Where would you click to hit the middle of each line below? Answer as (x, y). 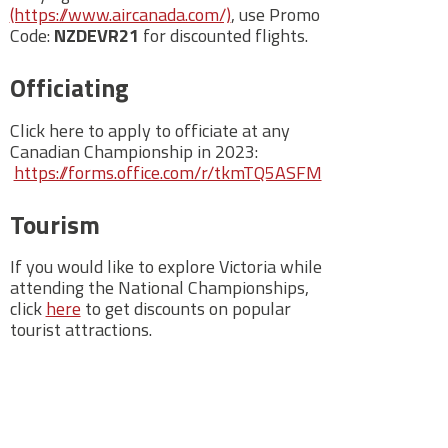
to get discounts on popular (185, 309)
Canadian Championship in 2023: (133, 151)
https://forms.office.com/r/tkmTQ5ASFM (167, 172)
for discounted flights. (227, 35)
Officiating (69, 87)
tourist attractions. (82, 330)
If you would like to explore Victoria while (165, 267)
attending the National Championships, (159, 288)
